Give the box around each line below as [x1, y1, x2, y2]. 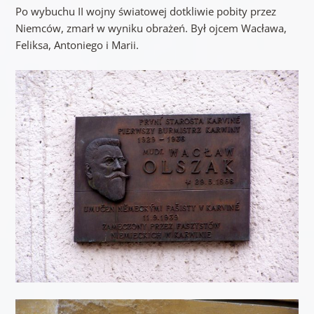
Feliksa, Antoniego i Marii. [15, 37, 139, 52]
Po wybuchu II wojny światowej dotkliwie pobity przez [15, 4, 276, 18]
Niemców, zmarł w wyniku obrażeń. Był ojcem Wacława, [15, 20, 287, 35]
